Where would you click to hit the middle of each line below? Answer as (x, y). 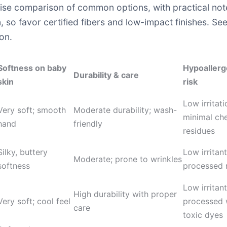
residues (199, 131)
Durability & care (106, 75)
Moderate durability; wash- (125, 110)
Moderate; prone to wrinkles (128, 159)
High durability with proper (125, 194)
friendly (88, 124)
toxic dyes (203, 215)
